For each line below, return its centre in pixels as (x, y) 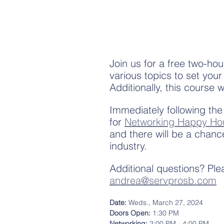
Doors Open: (131, 213)
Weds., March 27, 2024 (166, 203)
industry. (130, 146)
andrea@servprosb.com (163, 180)
